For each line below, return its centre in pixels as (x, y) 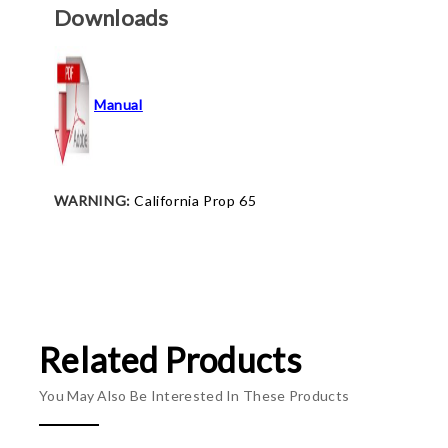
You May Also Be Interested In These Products (194, 395)
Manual (118, 104)
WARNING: (92, 200)
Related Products (170, 359)
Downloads (111, 17)
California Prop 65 (193, 200)
